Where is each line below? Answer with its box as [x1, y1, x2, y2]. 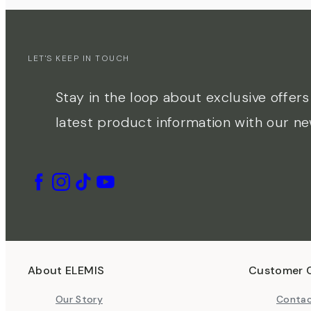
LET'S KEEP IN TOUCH [28, 53, 130, 64]
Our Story [56, 293, 103, 305]
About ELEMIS [28, 263, 105, 278]
